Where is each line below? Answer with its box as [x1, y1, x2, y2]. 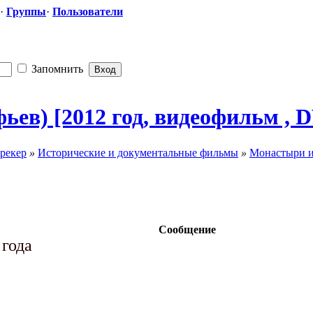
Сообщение [159, 223, 216, 235]
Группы [6, 6, 46, 17]
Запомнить [29, 62, 83, 75]
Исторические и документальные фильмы [38, 146, 238, 159]
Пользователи [52, 6, 123, 17]
